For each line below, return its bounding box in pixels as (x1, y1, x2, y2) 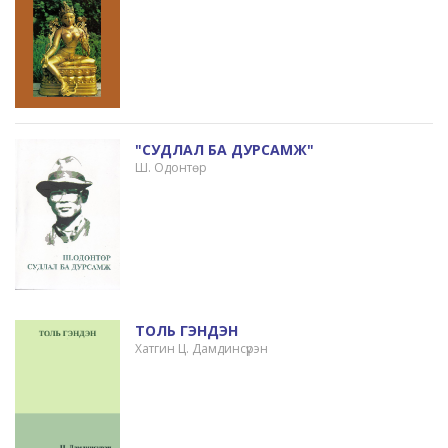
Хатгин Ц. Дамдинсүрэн (134, 340, 268, 358)
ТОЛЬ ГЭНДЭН (134, 321, 238, 341)
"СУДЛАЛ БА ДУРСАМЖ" (134, 140, 314, 160)
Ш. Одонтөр (134, 159, 207, 177)
